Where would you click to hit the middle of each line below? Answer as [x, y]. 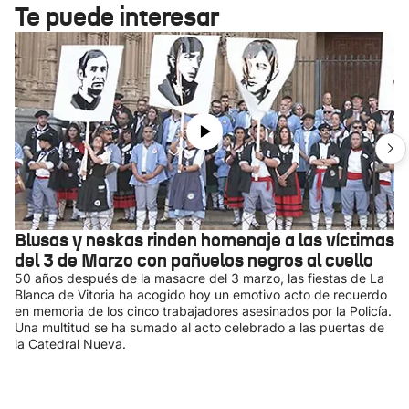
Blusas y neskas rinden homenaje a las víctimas [204, 240]
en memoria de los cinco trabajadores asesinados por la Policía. [203, 311]
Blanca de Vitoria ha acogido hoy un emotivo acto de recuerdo [201, 294]
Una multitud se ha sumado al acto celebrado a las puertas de [199, 327]
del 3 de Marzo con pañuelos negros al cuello [194, 260]
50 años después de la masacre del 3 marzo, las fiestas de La [199, 278]
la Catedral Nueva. [70, 344]
